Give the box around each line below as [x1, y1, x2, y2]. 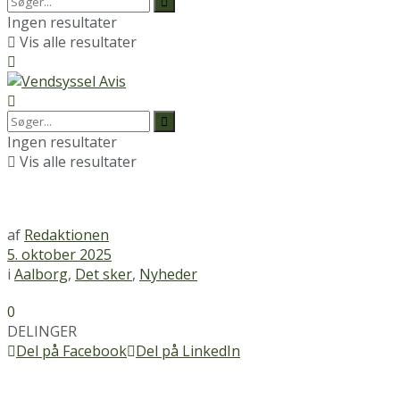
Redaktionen [24, 225, 109, 245]
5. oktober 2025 [7, 245, 112, 264]
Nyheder [139, 264, 197, 284]
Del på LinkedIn [136, 341, 240, 361]
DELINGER [7, 321, 77, 341]
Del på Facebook [16, 341, 127, 361]
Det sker [75, 264, 132, 284]
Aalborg [14, 264, 68, 284]
